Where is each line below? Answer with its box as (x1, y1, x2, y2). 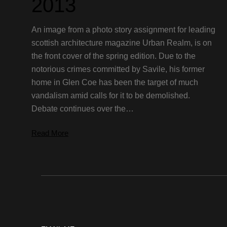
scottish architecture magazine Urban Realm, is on (31, 39, 212, 48)
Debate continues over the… (31, 104, 134, 113)
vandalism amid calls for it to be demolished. (31, 91, 190, 100)
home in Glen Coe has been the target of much (31, 78, 198, 87)
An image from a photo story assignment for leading (31, 25, 215, 34)
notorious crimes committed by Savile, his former (31, 65, 205, 74)
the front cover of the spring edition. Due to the (31, 52, 196, 61)
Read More (31, 129, 68, 138)
